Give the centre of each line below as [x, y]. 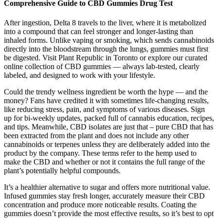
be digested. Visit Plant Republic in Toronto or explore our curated [106, 57]
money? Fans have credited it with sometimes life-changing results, [106, 100]
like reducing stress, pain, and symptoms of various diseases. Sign [104, 109]
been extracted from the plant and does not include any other [96, 135]
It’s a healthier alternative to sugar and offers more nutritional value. [107, 187]
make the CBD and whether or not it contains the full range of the [104, 162]
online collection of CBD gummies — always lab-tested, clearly [102, 66]
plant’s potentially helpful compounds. [62, 170]
